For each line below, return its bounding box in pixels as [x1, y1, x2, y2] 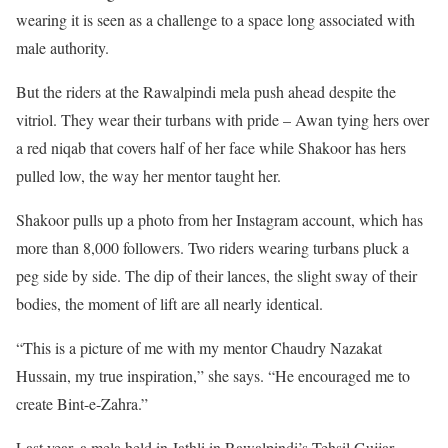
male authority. [16, 37, 109, 59]
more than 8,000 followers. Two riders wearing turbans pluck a [16, 237, 409, 259]
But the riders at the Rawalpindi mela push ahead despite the [16, 81, 396, 103]
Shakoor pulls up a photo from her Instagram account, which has [16, 209, 423, 231]
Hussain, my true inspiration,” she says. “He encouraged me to [16, 365, 410, 387]
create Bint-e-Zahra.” [16, 393, 148, 415]
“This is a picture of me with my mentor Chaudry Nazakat [16, 337, 382, 359]
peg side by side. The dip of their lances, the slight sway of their [16, 265, 417, 287]
